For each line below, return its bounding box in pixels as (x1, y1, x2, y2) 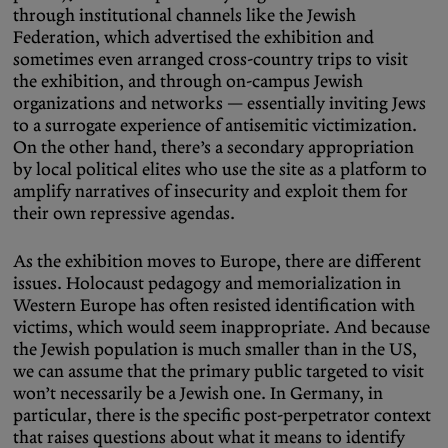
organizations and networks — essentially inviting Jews (13, 91, 426, 114)
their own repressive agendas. (13, 201, 235, 224)
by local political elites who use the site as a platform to (13, 157, 427, 180)
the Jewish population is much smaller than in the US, (13, 337, 417, 360)
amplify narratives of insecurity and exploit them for (13, 179, 408, 202)
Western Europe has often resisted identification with (13, 293, 415, 316)
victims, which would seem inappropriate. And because (13, 315, 430, 338)
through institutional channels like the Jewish (13, 3, 356, 26)
